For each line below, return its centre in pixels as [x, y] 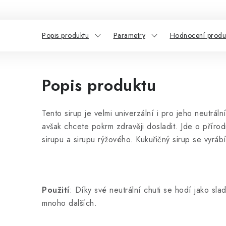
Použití [56, 190]
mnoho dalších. [69, 203]
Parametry [129, 35]
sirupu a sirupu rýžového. [89, 139]
